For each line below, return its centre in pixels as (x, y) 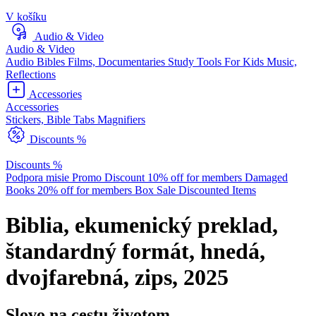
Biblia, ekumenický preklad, (142, 225)
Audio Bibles (37, 62)
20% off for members (86, 190)
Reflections (31, 75)
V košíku (26, 17)
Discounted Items (217, 190)
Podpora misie (39, 178)
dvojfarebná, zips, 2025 (117, 277)
